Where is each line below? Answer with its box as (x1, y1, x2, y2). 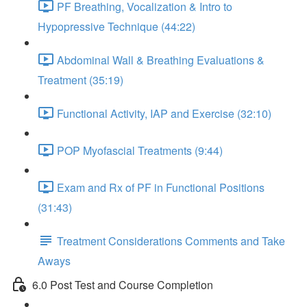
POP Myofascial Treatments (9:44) (57, 143, 223, 159)
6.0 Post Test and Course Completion (32, 277, 213, 293)
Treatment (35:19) (38, 72, 123, 88)
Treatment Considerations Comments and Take (57, 233, 285, 249)
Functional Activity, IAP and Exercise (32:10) (57, 106, 271, 122)
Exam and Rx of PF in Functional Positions (57, 180, 265, 196)
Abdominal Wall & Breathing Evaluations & (57, 52, 265, 69)
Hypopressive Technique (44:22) (38, 19, 195, 34)
